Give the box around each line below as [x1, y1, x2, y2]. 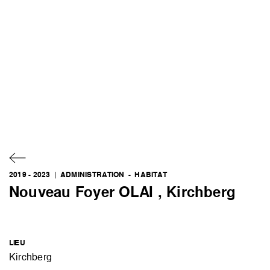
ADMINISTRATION [60, 168, 125, 181]
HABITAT [134, 168, 168, 181]
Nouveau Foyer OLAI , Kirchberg [9, 178, 236, 205]
